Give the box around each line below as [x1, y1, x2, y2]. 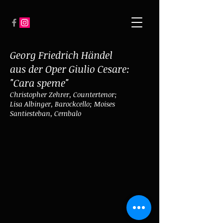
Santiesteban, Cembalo [10, 109, 81, 118]
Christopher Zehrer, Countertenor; [10, 90, 117, 99]
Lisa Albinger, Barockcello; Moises [10, 99, 115, 109]
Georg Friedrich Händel [10, 48, 112, 62]
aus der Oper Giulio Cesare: [10, 62, 130, 76]
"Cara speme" [10, 76, 69, 90]
